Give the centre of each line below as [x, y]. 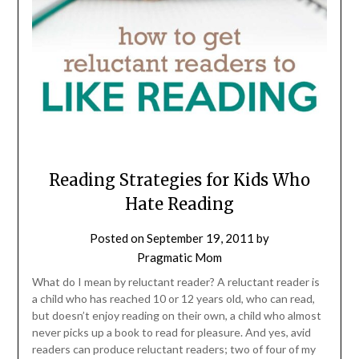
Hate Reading [179, 204]
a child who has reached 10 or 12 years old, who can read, [173, 298]
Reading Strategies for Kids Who [179, 179]
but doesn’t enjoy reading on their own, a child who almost [176, 315]
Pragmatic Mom [179, 257]
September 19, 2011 [200, 238]
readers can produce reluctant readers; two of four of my [173, 349]
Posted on [118, 238]
